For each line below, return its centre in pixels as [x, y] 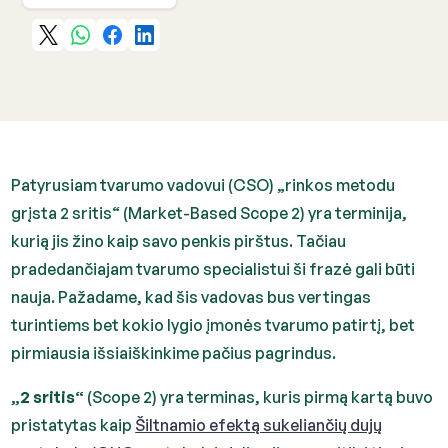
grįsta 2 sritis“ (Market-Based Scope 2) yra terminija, [209, 213]
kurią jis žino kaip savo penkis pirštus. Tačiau [179, 241]
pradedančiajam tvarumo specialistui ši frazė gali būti [213, 269]
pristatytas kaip [73, 425]
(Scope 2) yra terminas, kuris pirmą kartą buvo [259, 397]
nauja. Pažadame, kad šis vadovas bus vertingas [191, 297]
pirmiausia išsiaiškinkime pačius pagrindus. [174, 353]
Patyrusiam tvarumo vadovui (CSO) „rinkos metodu [203, 185]
